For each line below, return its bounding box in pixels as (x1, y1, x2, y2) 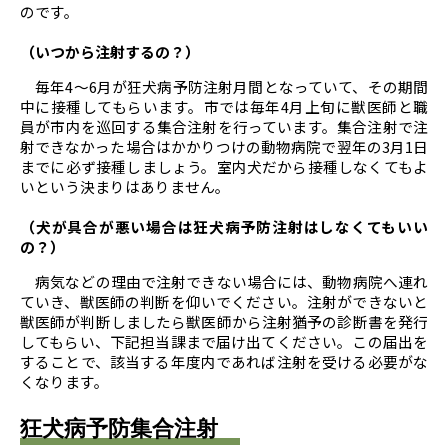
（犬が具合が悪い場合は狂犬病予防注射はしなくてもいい (20, 216, 428, 237)
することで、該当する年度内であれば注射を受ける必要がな (20, 351, 428, 372)
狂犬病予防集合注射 (20, 416, 240, 441)
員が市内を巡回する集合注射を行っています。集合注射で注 (20, 116, 428, 137)
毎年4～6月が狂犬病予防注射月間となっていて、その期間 (20, 76, 428, 97)
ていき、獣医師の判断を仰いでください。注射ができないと (20, 291, 428, 312)
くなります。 (20, 371, 109, 392)
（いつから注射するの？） (20, 41, 200, 62)
